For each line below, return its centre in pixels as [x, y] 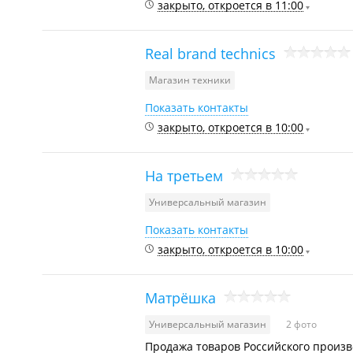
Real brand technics [210, 53]
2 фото [301, 324]
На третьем [184, 175]
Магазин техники [190, 80]
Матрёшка [180, 297]
